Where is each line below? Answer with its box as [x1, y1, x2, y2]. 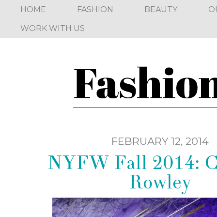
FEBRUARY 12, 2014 [111, 135, 209, 147]
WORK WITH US [20, 24, 85, 33]
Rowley [128, 170, 191, 194]
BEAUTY [144, 5, 177, 14]
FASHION [77, 5, 113, 14]
